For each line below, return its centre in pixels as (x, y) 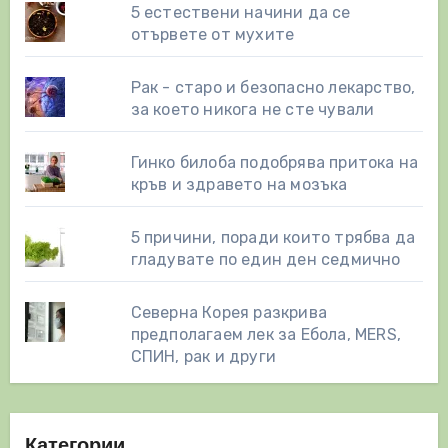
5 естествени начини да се (240, 13)
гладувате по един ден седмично (265, 260)
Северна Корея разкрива (229, 313)
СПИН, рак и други (203, 357)
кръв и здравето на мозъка (239, 185)
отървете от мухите (212, 35)
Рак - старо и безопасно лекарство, (273, 88)
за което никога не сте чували (252, 110)
